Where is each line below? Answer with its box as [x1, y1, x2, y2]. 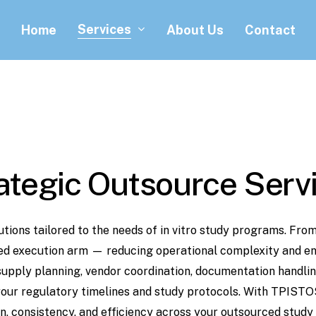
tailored [32, 223, 75, 237]
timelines [81, 284, 130, 298]
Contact [244, 22, 296, 37]
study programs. [199, 223, 286, 237]
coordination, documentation [124, 264, 275, 278]
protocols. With [187, 284, 268, 298]
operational [155, 243, 217, 257]
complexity [219, 243, 279, 257]
